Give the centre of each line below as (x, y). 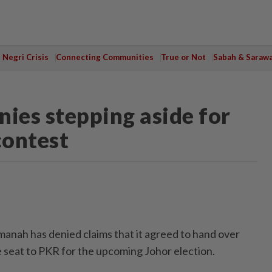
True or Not (183, 57)
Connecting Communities (104, 57)
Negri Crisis (25, 57)
